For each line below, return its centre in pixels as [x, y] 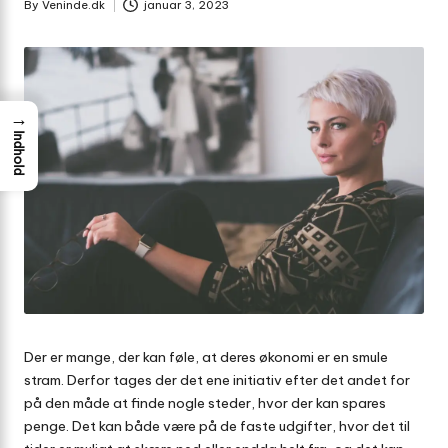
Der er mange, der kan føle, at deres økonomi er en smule [206, 357]
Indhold [19, 153]
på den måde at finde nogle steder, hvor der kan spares [205, 403]
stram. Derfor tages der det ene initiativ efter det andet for [217, 380]
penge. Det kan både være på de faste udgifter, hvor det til [217, 426]
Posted [44, 14]
